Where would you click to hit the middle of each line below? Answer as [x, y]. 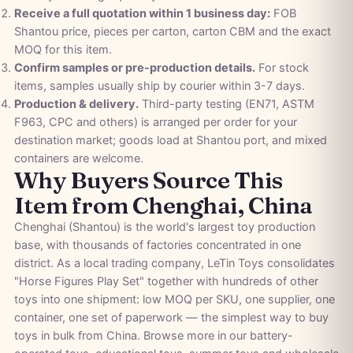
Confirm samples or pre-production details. [134, 68]
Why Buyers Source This [148, 180]
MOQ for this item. [63, 50]
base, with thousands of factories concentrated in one [157, 245]
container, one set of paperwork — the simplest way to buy [171, 318]
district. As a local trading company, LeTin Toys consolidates [174, 264]
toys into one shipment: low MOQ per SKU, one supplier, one [174, 300]
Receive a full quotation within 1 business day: [142, 14]
